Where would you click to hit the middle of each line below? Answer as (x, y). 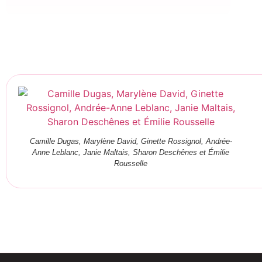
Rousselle (131, 164)
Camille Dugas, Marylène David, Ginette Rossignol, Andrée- (131, 142)
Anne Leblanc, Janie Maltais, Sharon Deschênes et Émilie (131, 153)
